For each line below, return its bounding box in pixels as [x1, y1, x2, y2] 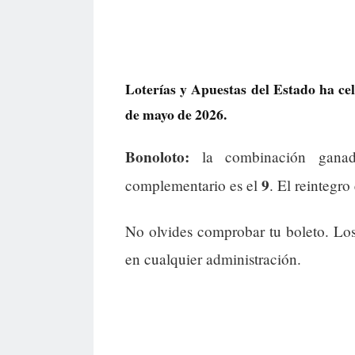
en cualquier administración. [125, 249, 301, 269]
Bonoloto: [125, 146, 189, 169]
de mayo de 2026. [125, 104, 227, 124]
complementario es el [125, 175, 261, 196]
